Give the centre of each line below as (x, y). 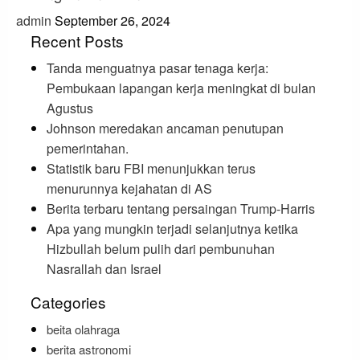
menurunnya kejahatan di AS (129, 189)
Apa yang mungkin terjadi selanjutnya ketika (172, 229)
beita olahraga (83, 329)
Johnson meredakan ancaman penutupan (165, 129)
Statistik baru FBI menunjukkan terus (151, 169)
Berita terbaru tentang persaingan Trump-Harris (180, 209)
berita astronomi (88, 350)
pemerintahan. (87, 149)
